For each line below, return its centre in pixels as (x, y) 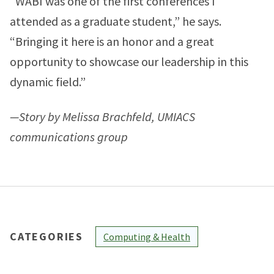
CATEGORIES (46, 236)
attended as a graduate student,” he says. (116, 21)
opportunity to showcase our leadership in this (129, 61)
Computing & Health (147, 237)
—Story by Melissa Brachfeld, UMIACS (102, 117)
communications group (69, 137)
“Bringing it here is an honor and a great (112, 41)
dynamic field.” (48, 82)
